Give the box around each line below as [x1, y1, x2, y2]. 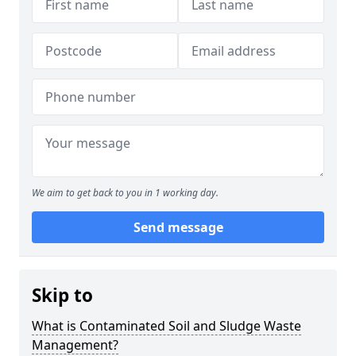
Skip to [32, 283, 93, 308]
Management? [32, 336, 118, 354]
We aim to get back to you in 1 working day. [32, 186, 219, 199]
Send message [133, 219, 223, 236]
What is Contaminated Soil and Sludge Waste [32, 317, 301, 335]
